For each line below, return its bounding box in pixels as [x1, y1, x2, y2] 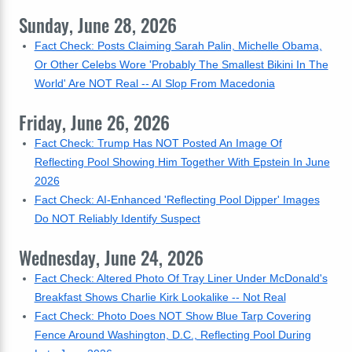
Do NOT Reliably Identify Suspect [34, 212, 200, 225]
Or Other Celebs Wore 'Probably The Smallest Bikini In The [34, 58, 328, 71]
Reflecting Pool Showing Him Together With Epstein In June [34, 156, 330, 168]
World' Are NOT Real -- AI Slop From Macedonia [34, 77, 275, 90]
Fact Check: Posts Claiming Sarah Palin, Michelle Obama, [34, 39, 322, 52]
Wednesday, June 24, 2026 [19, 244, 203, 271]
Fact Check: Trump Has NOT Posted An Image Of [34, 137, 282, 149]
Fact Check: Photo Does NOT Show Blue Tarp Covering [34, 310, 311, 322]
